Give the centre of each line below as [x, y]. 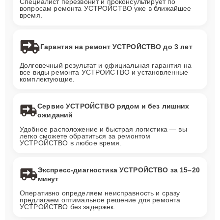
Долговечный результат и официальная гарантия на [106, 65]
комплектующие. [47, 79]
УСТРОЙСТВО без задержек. [68, 207]
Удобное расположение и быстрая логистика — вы [103, 129]
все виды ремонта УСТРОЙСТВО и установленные [104, 72]
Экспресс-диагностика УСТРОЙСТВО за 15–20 [119, 170]
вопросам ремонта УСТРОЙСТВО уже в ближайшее [106, 8]
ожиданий [55, 115]
